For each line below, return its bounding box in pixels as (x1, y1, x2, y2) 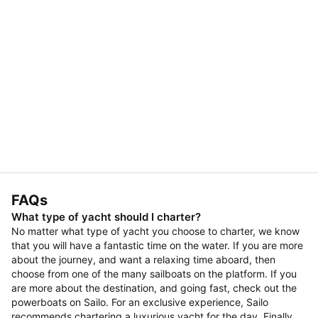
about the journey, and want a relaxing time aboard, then (11, 253, 275, 265)
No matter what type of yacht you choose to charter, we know (11, 225, 300, 237)
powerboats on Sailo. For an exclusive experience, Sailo (11, 296, 268, 308)
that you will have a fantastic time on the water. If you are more (11, 239, 303, 251)
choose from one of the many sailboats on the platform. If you (11, 268, 297, 280)
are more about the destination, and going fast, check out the (11, 282, 297, 294)
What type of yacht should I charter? (11, 210, 201, 224)
